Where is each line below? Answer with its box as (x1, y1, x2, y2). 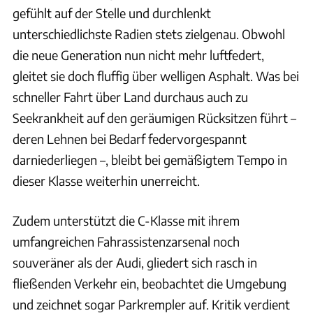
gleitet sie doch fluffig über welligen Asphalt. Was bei (13, 67, 299, 84)
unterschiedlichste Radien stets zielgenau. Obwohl (13, 25, 285, 42)
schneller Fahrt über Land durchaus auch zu (13, 88, 248, 105)
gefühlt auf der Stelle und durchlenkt (13, 4, 211, 21)
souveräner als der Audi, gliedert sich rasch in (13, 254, 257, 270)
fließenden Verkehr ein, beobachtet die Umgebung (13, 275, 286, 291)
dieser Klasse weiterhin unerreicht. (13, 172, 200, 189)
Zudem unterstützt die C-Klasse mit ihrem (13, 212, 240, 228)
